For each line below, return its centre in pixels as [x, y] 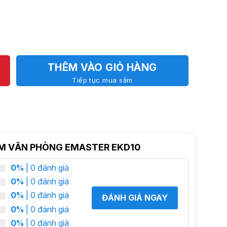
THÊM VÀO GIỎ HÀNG [102, 67]
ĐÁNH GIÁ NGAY [135, 197]
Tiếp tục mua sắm [102, 80]
